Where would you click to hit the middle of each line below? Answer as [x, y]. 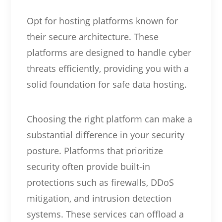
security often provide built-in [88, 166]
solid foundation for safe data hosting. [107, 84]
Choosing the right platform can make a [109, 119]
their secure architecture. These [92, 36]
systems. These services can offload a [105, 214]
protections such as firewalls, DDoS [100, 182]
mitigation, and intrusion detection [99, 198]
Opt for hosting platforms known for [102, 21]
